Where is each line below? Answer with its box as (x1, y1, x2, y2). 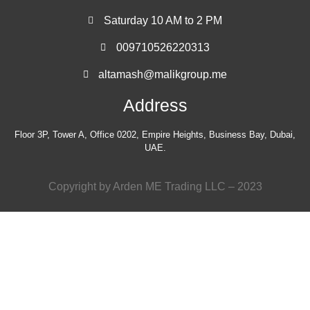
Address (122, 95, 188, 116)
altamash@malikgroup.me (98, 69, 228, 81)
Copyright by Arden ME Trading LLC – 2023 (48, 180, 262, 192)
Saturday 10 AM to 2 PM (103, 15, 222, 27)
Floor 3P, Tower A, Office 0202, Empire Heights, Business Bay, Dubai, (15, 129, 295, 140)
